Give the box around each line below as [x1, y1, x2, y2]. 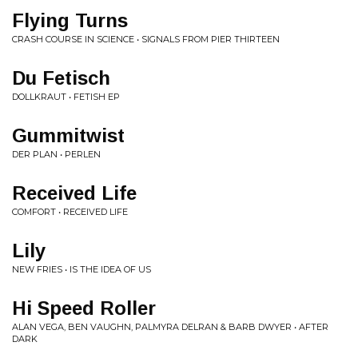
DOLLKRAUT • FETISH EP [12, 91, 120, 102]
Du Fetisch [12, 67, 110, 89]
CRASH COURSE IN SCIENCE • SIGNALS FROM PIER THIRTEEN [12, 34, 280, 45]
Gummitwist [12, 125, 125, 146]
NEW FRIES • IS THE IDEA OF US [12, 264, 151, 275]
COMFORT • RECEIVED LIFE [12, 206, 128, 217]
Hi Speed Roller [12, 297, 156, 319]
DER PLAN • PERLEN [12, 149, 101, 160]
